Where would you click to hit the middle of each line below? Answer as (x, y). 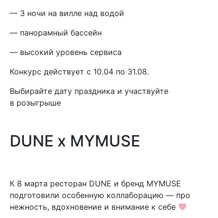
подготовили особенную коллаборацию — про (100, 195)
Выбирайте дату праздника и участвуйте (89, 91)
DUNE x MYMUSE (75, 141)
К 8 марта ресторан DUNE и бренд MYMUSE (95, 183)
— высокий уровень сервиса (66, 52)
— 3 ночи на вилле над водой (67, 13)
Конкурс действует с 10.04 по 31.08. (79, 72)
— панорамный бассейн (56, 33)
